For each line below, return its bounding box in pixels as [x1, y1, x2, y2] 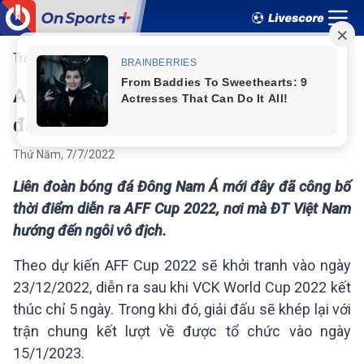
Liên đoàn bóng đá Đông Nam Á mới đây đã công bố [13, 178, 351, 195]
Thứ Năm [13, 148, 61, 161]
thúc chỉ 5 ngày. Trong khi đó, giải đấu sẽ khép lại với [13, 301, 351, 318]
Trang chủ [13, 50, 67, 66]
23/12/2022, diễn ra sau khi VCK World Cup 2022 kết [13, 279, 351, 296]
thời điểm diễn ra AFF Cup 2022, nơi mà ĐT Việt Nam [13, 200, 351, 217]
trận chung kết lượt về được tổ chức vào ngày [13, 323, 351, 340]
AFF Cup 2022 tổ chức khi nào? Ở [13, 84, 307, 107]
